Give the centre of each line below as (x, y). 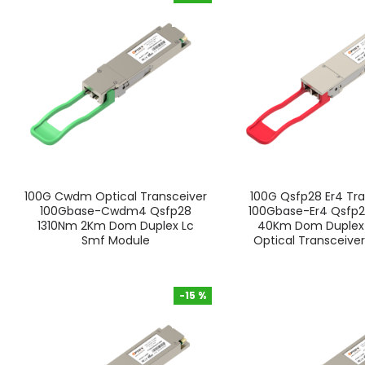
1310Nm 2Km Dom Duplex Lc (116, 225)
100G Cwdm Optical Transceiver (116, 196)
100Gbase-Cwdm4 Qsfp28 (116, 211)
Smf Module (116, 240)
